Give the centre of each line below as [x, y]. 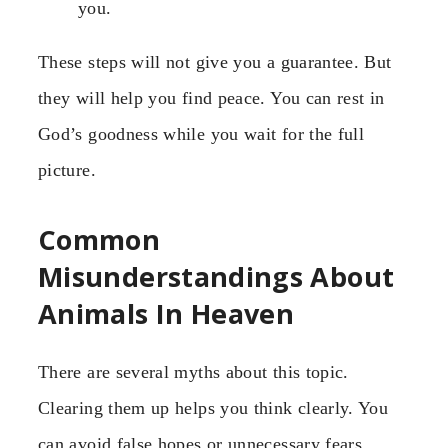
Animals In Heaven [166, 313]
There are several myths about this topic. [193, 372]
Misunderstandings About [216, 276]
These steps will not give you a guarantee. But [215, 62]
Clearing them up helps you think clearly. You [213, 408]
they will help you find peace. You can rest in [211, 98]
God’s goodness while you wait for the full [201, 134]
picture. [67, 170]
